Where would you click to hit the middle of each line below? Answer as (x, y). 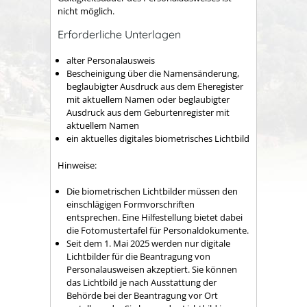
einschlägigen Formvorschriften (131, 205)
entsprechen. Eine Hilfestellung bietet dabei (155, 218)
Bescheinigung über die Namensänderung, (153, 74)
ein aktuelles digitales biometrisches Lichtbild (158, 139)
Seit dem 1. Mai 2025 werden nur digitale (148, 244)
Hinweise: (77, 165)
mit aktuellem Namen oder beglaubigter (148, 100)
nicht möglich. (86, 11)
